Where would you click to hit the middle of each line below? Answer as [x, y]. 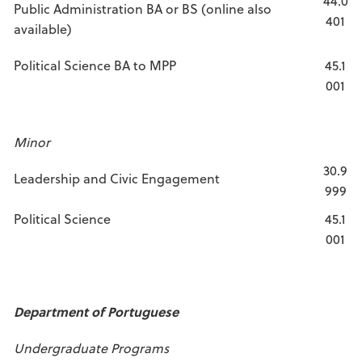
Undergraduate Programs [91, 348]
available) [43, 29]
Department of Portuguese [96, 311]
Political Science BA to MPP [95, 65]
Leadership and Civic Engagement [117, 178]
